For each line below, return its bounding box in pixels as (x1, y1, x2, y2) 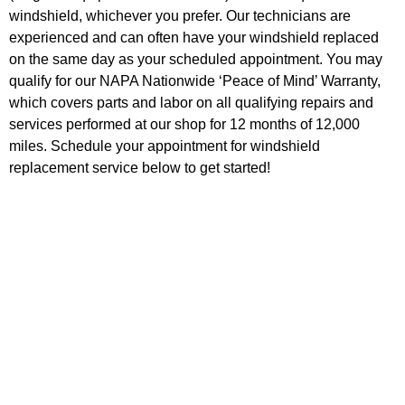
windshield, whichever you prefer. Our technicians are (9, 7, 351, 24)
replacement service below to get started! (9, 159, 274, 175)
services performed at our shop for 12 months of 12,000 (9, 116, 360, 132)
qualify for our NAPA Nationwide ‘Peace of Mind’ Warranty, (9, 72, 381, 89)
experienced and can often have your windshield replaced (9, 29, 379, 45)
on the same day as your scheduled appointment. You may (9, 51, 382, 67)
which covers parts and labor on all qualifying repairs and (9, 94, 373, 110)
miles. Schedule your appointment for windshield (9, 137, 320, 154)
